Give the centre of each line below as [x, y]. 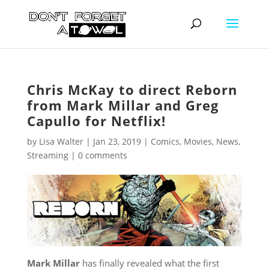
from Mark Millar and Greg [122, 105]
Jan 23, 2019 [117, 141]
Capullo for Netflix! [96, 121]
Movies [198, 141]
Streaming [47, 155]
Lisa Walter [61, 141]
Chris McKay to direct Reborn [132, 89]
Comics [165, 141]
